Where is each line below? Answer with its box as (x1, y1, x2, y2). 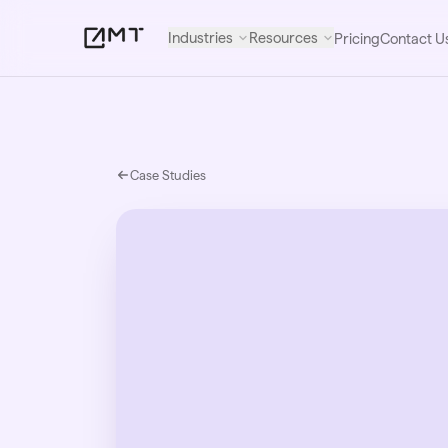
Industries (168, 29, 234, 46)
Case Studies (130, 167, 206, 183)
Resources (249, 29, 319, 46)
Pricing (334, 29, 381, 47)
